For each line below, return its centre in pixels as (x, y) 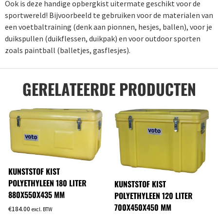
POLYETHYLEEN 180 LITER (47, 183)
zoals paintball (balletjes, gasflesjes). (68, 50)
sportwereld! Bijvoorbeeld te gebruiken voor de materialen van (109, 15)
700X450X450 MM (143, 207)
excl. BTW (42, 209)
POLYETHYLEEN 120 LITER (154, 195)
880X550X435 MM (36, 195)
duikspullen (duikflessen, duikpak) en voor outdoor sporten (103, 39)
